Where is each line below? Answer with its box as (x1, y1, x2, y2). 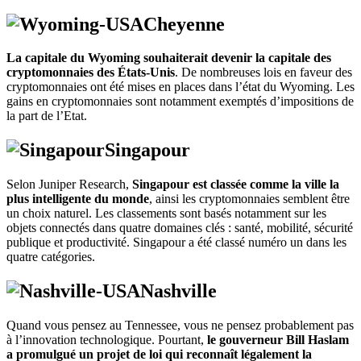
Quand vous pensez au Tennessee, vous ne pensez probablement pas (6, 318, 354, 333)
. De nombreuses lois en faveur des (175, 65, 352, 80)
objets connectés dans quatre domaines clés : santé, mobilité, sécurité (6, 221, 353, 235)
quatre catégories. (6, 250, 95, 264)
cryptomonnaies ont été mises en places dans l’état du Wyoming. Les (6, 80, 355, 94)
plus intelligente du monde (6, 192, 149, 206)
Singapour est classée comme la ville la (129, 177, 339, 192)
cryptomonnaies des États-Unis (6, 65, 175, 80)
